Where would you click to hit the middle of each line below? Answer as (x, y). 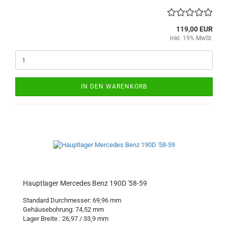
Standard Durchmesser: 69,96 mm (72, 200)
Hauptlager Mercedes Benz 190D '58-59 (85, 183)
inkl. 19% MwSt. (191, 38)
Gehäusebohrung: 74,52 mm (63, 209)
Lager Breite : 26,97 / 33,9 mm (66, 219)
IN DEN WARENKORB (114, 87)
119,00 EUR (194, 29)
